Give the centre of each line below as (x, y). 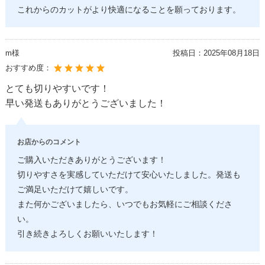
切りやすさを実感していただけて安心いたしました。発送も (129, 175)
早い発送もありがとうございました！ (85, 104)
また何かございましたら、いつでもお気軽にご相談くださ (125, 205)
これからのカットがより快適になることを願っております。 (129, 10)
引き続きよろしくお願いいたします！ (87, 234)
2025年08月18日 (231, 53)
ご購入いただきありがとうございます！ (91, 160)
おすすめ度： (29, 68)
